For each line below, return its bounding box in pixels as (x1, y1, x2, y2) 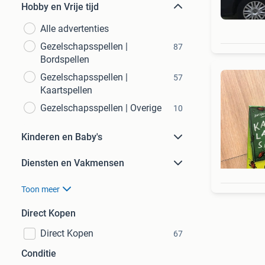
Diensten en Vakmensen (21, 157, 124, 169)
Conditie (21, 248, 56, 259)
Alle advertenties (40, 23, 109, 34)
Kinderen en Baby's (21, 131, 102, 143)
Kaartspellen (40, 85, 92, 96)
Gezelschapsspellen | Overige (40, 102, 161, 114)
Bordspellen (40, 54, 89, 65)
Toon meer (21, 185, 60, 194)
